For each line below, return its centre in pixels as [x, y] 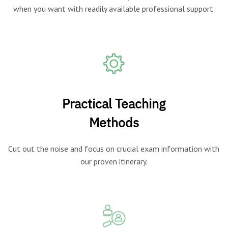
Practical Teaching [114, 103]
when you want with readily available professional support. [114, 8]
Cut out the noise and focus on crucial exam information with [114, 148]
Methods [114, 122]
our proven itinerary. [114, 161]
